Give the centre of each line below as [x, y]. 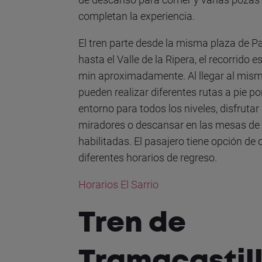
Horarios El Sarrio [119, 185]
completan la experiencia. [137, 16]
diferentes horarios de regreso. [148, 158]
